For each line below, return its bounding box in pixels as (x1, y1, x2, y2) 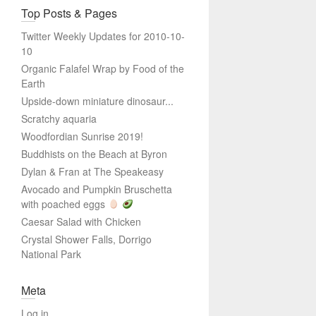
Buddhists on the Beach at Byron (21, 147, 167, 161)
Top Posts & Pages (21, 5, 117, 21)
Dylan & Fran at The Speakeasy (21, 164, 164, 178)
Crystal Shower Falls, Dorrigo (21, 232, 152, 246)
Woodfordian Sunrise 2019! (21, 129, 143, 143)
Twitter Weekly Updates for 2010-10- (21, 29, 185, 43)
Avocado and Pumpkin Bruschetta (21, 182, 172, 196)
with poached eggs (21, 197, 108, 211)
